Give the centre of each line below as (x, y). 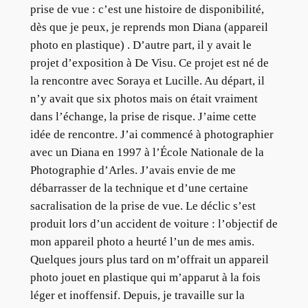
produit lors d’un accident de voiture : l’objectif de (154, 223)
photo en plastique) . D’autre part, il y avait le (141, 45)
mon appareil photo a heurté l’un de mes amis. (142, 241)
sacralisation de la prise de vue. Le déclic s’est (143, 206)
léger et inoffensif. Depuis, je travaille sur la (137, 295)
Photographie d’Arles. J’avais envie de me (133, 170)
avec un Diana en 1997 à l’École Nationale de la (147, 152)
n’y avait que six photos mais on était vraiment (144, 98)
